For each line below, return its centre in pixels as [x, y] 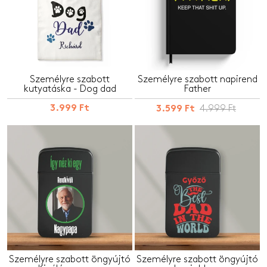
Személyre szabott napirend [197, 79]
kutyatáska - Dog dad [70, 89]
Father [197, 89]
